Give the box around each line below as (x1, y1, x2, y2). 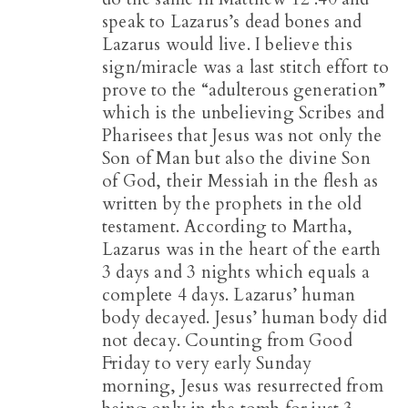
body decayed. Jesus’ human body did (102, 306, 388, 331)
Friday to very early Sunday (102, 352, 312, 376)
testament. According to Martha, (102, 215, 353, 240)
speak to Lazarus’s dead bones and (102, 10, 362, 35)
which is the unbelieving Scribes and (102, 101, 385, 126)
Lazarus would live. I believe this (102, 33, 352, 57)
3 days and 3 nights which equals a (102, 260, 370, 285)
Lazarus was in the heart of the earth (102, 238, 382, 262)
